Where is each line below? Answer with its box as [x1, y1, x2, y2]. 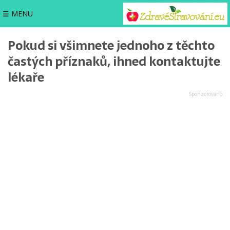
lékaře [8, 67, 44, 87]
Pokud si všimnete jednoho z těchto [8, 35, 215, 55]
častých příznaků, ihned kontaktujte [8, 51, 220, 71]
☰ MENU [3, 8, 33, 18]
